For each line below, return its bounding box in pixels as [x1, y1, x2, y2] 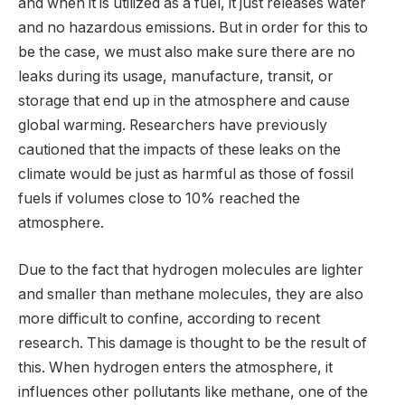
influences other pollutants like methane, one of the [18, 382, 368, 400]
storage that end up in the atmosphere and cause [18, 92, 350, 110]
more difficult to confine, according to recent [18, 309, 320, 327]
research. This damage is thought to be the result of [18, 334, 367, 352]
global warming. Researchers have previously [18, 117, 327, 135]
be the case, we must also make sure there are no [18, 43, 355, 61]
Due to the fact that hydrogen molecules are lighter [18, 260, 363, 278]
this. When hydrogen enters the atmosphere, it [18, 358, 333, 376]
